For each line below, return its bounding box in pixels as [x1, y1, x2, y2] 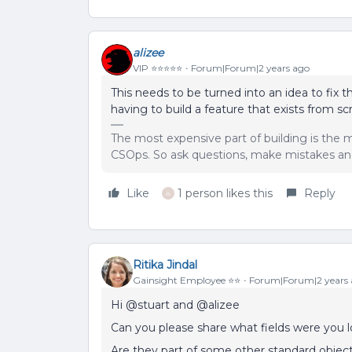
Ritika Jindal [133, 257, 197, 272]
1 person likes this [178, 186, 273, 200]
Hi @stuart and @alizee [111, 298, 240, 312]
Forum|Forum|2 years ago [191, 61, 310, 74]
